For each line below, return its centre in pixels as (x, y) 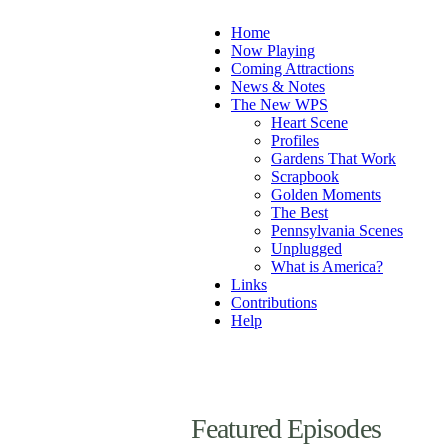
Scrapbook (305, 176)
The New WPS (279, 104)
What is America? (327, 266)
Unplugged (306, 248)
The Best (299, 212)
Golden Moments (326, 194)
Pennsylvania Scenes (337, 230)
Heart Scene (309, 122)
